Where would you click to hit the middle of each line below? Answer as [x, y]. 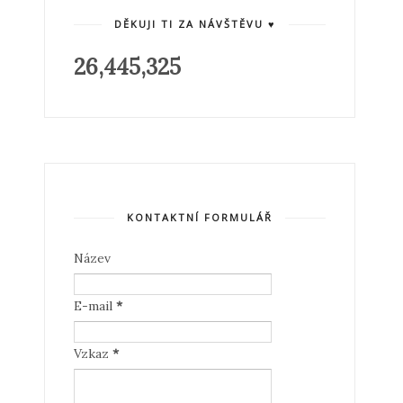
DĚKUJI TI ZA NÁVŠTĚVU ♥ [195, 24]
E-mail [94, 306]
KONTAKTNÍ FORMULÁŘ [199, 217]
